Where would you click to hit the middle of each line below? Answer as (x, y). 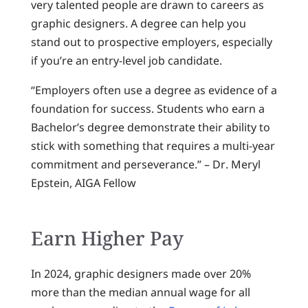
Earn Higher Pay (107, 238)
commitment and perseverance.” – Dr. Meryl (145, 165)
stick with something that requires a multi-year (153, 146)
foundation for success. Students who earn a (147, 109)
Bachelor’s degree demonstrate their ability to (150, 128)
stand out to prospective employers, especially (151, 42)
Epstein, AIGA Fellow (83, 183)
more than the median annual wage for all (140, 293)
